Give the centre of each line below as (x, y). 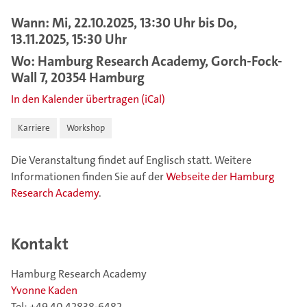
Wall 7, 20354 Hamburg (78, 77)
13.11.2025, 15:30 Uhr (69, 39)
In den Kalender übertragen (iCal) (88, 99)
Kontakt (40, 244)
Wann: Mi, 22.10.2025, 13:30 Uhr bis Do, (124, 23)
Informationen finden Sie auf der (88, 176)
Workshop (86, 128)
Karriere (34, 128)
